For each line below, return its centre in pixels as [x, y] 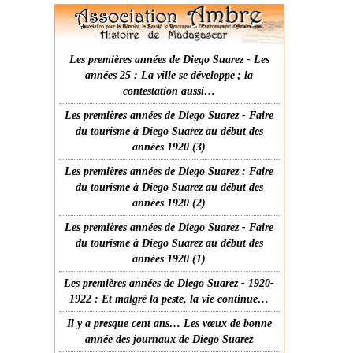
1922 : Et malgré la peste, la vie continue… [169, 299]
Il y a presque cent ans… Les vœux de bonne [169, 323]
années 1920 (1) [169, 259]
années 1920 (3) [169, 147]
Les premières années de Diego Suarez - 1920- [169, 283]
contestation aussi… [169, 91]
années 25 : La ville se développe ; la [169, 75]
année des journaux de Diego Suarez [169, 339]
